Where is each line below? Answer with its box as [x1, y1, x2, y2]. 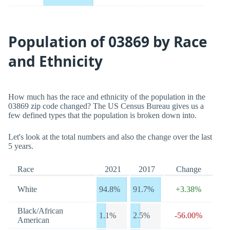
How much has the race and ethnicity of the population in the [8, 92, 205, 101]
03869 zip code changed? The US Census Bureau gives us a [8, 102, 204, 110]
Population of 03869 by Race [8, 32, 207, 51]
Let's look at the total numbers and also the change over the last [8, 132, 212, 141]
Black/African [17, 206, 63, 215]
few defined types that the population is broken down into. [8, 111, 197, 120]
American [17, 216, 49, 224]
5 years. [8, 142, 33, 150]
